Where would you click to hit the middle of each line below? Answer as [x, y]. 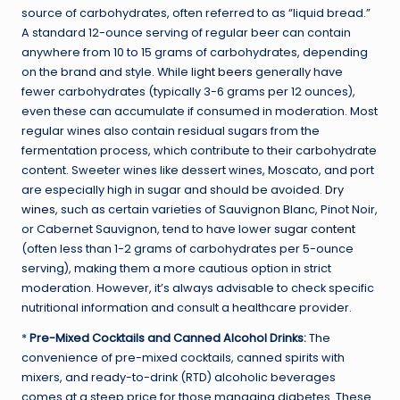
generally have [298, 71]
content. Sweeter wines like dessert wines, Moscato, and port [198, 170]
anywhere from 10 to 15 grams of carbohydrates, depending [195, 52]
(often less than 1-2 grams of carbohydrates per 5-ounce [187, 248]
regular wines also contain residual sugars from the [171, 130]
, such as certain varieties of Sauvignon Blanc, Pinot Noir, [217, 209]
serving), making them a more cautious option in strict [176, 268]
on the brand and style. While [106, 71]
